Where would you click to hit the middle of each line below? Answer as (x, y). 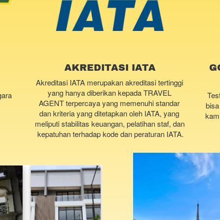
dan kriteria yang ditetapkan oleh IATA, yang (109, 113)
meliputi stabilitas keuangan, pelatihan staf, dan (110, 123)
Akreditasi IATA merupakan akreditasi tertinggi (109, 82)
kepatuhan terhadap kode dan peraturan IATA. (110, 134)
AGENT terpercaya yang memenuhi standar (109, 103)
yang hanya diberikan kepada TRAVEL (109, 92)
